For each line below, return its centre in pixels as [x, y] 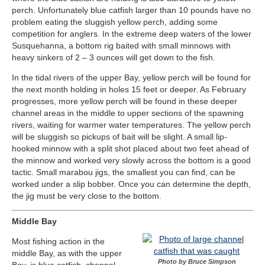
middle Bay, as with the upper [67, 253]
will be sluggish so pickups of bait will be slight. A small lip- [119, 137]
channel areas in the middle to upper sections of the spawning [128, 113]
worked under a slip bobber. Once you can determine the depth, [131, 184]
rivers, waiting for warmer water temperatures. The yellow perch [131, 125]
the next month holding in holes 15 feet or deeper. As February [129, 90]
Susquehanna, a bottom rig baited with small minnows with [121, 46]
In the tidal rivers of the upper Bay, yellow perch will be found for [131, 78]
